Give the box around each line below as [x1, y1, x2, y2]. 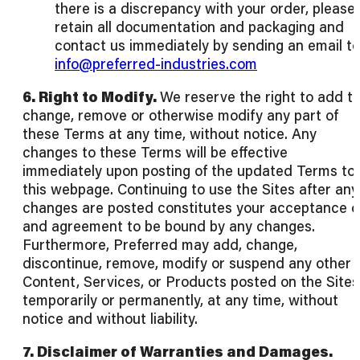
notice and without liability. [22, 309, 198, 329]
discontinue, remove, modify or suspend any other [22, 253, 351, 273]
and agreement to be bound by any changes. [22, 216, 315, 236]
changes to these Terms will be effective [22, 142, 288, 162]
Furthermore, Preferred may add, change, [22, 235, 297, 255]
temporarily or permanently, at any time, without [22, 290, 338, 310]
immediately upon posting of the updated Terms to [22, 161, 355, 181]
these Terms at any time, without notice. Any [22, 124, 317, 144]
